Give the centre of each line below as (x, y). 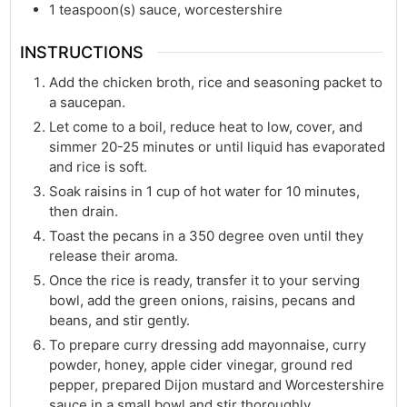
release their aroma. (114, 255)
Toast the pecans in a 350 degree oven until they (207, 235)
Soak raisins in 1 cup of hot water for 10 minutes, (205, 191)
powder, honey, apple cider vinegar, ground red (201, 364)
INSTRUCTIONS (82, 52)
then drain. (84, 211)
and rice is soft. (99, 166)
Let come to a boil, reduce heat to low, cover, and (206, 126)
